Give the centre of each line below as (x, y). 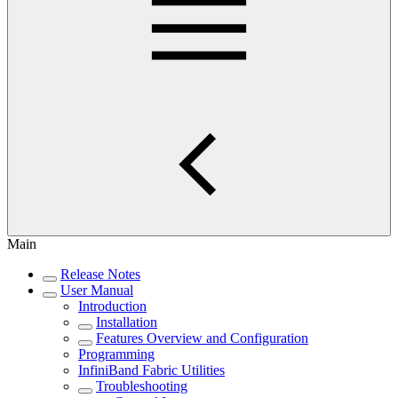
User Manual (97, 291)
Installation (127, 322)
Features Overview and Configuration (202, 338)
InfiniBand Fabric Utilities (151, 370)
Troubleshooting (142, 386)
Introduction (112, 306)
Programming (116, 354)
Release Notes (100, 275)
